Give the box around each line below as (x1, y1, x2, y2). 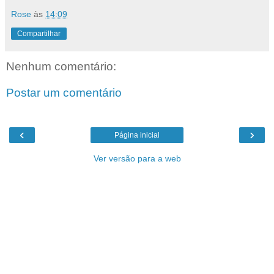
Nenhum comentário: (6, 59, 116, 73)
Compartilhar (17, 29, 61, 38)
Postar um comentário (6, 86, 122, 100)
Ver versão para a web (93, 153, 181, 163)
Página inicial (114, 130, 160, 139)
